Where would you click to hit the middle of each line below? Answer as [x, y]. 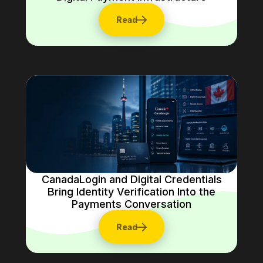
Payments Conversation [131, 204]
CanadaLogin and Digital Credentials [131, 180]
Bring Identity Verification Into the [131, 192]
